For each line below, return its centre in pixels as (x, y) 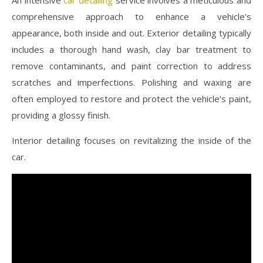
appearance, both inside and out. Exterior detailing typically (131, 33)
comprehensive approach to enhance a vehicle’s (131, 16)
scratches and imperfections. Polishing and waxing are (131, 82)
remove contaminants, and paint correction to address (131, 65)
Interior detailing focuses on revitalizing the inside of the (131, 140)
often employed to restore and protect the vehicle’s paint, (131, 98)
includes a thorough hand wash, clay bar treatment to (131, 49)
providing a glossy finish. (61, 115)
